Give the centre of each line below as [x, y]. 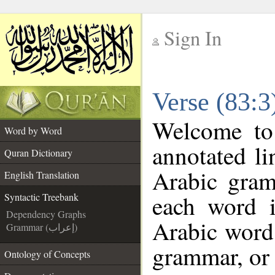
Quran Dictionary [38, 153]
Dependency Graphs [46, 214]
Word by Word [33, 130]
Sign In [193, 38]
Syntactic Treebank [41, 197]
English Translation [42, 175]
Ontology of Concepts [47, 254]
